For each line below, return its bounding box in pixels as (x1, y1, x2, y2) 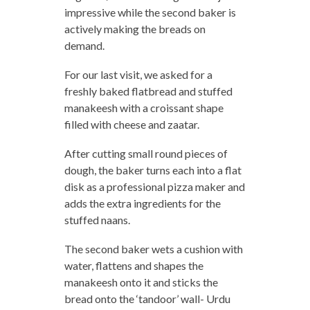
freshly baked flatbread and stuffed (64, 84, 232, 98)
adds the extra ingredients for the (64, 196, 221, 210)
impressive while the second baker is (64, 5, 236, 19)
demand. (64, 38, 104, 52)
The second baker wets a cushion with (64, 241, 243, 255)
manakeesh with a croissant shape (64, 100, 224, 114)
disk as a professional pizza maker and (64, 179, 245, 193)
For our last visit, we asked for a (64, 67, 212, 81)
